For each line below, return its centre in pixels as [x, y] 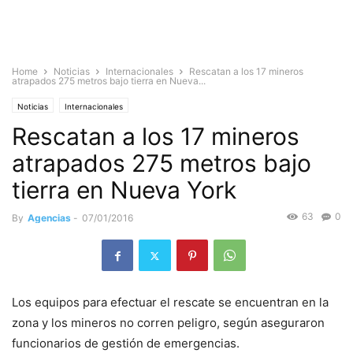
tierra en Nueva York [124, 190]
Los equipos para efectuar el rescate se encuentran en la [170, 303]
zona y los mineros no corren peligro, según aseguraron [168, 323]
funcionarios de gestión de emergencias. [126, 344]
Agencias [49, 218]
